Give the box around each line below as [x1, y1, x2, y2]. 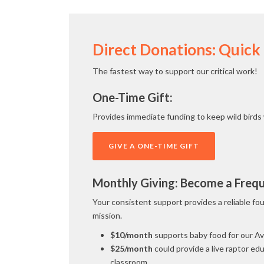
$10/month [110, 230, 154, 240]
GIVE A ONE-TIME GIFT [108, 141, 199, 150]
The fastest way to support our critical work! [93, 66, 258, 76]
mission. [93, 210, 122, 220]
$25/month [110, 243, 153, 253]
